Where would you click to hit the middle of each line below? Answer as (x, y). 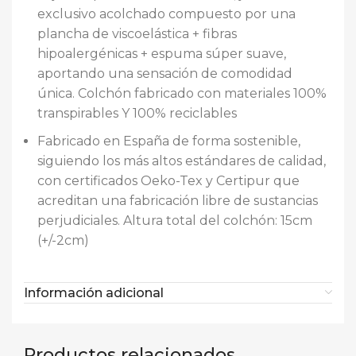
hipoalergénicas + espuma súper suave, (162, 54)
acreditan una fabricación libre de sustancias (178, 201)
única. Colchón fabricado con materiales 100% (182, 93)
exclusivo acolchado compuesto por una (166, 14)
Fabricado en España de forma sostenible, (169, 141)
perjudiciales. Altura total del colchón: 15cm (175, 221)
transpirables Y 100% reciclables (137, 113)
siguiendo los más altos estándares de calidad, (182, 161)
